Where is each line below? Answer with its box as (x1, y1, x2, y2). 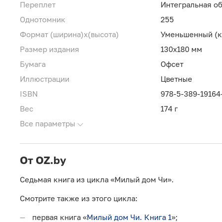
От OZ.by (20, 154, 66, 167)
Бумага (20, 59, 46, 69)
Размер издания (20, 45, 79, 54)
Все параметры (20, 119, 75, 128)
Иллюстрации (20, 74, 69, 84)
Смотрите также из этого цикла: (20, 194, 138, 203)
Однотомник (20, 15, 65, 24)
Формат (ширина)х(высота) (20, 30, 119, 39)
